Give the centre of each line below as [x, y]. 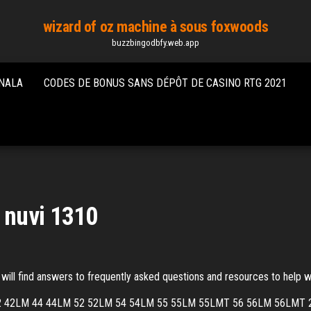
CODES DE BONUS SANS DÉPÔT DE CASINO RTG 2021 [165, 83]
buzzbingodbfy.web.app [155, 43]
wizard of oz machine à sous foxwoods [155, 27]
